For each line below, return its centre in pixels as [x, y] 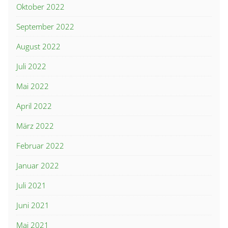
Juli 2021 [31, 186]
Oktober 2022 [40, 7]
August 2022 [38, 47]
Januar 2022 [38, 166]
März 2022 [35, 126]
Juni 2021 [33, 205]
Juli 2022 [31, 66]
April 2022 [34, 106]
